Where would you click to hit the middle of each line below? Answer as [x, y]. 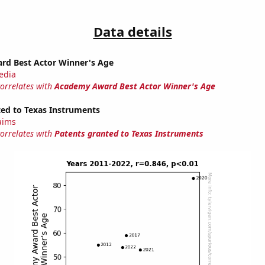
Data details [132, 32]
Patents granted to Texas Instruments [129, 134]
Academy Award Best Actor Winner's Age [135, 86]
